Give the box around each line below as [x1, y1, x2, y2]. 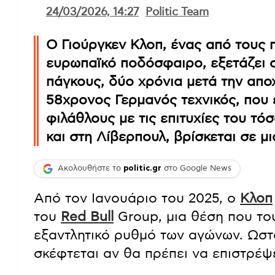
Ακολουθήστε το [58, 165, 123, 173]
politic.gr [123, 165, 161, 173]
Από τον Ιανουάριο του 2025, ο [34, 191, 240, 205]
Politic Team [145, 6, 209, 18]
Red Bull [61, 209, 114, 223]
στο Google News [161, 165, 231, 173]
